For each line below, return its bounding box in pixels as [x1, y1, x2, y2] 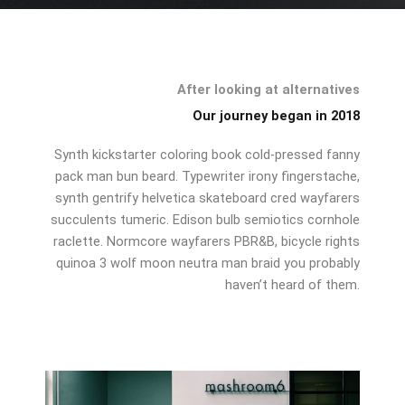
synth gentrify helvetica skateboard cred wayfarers [55, 189, 360, 206]
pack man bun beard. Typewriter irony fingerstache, [55, 167, 360, 184]
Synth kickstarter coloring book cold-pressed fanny [54, 146, 360, 163]
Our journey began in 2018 [193, 107, 360, 124]
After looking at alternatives [177, 80, 360, 98]
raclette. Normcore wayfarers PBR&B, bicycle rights [53, 232, 360, 250]
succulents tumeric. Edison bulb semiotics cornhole [51, 211, 360, 228]
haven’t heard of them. [225, 276, 360, 293]
